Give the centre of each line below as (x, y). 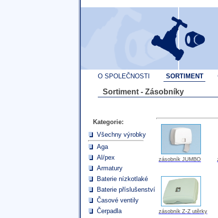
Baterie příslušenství (126, 190)
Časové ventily (118, 200)
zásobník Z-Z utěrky (183, 211)
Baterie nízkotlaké (122, 179)
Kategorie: (108, 122)
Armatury (110, 168)
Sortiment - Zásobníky (143, 92)
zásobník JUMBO (180, 159)
